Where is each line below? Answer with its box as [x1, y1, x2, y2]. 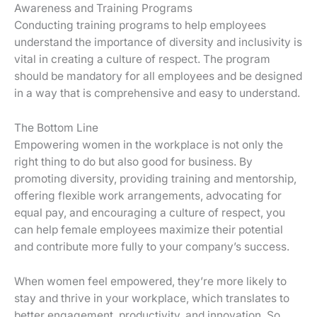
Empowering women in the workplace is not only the [14, 137, 283, 151]
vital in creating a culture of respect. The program [14, 52, 270, 67]
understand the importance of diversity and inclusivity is [14, 35, 302, 50]
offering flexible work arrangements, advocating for [14, 188, 282, 202]
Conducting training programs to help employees [14, 18, 266, 33]
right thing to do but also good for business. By [14, 154, 253, 168]
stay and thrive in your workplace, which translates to [14, 291, 289, 305]
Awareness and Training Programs [14, 1, 192, 16]
